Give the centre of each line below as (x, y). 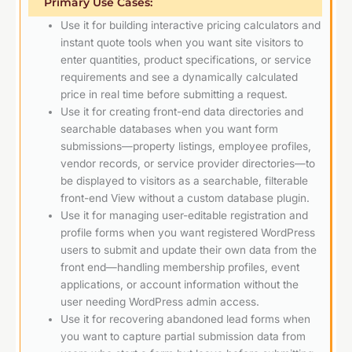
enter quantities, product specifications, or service (186, 60)
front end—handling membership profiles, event (180, 268)
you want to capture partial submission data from (183, 337)
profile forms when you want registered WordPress (188, 233)
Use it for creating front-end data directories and (182, 112)
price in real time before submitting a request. (174, 95)
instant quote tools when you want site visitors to (182, 43)
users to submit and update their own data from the (189, 250)
